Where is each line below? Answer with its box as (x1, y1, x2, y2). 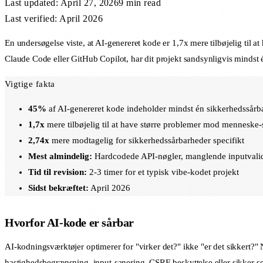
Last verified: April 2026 (5, 13, 103, 23)
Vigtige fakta (5, 79, 55, 89)
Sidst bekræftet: (28, 183, 89, 193)
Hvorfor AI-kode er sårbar (5, 215, 134, 229)
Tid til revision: (28, 167, 87, 177)
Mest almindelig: (28, 151, 92, 161)
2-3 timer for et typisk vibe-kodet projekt (87, 167, 239, 177)
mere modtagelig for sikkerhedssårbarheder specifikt (49, 135, 244, 145)
